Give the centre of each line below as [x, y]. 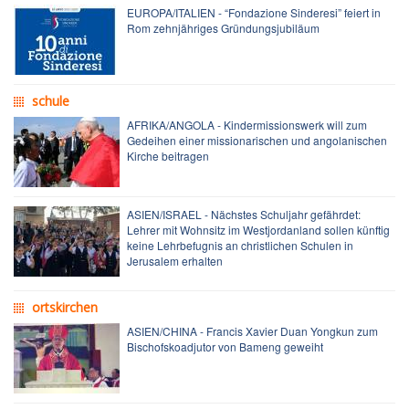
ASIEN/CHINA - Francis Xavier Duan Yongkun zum [252, 330]
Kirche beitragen [168, 155]
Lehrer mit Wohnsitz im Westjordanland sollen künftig [258, 229]
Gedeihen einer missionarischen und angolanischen [257, 140]
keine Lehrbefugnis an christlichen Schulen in [240, 245]
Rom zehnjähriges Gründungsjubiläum [223, 27]
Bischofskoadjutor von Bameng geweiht [225, 346]
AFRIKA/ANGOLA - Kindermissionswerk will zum [247, 124]
